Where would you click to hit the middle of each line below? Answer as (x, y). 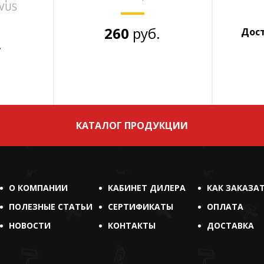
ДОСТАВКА (230, 225)
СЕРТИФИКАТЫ (140, 207)
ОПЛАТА (225, 207)
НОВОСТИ (29, 225)
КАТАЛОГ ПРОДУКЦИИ (132, 126)
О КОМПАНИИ (38, 188)
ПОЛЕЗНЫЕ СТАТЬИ (50, 207)
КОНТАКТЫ (131, 225)
